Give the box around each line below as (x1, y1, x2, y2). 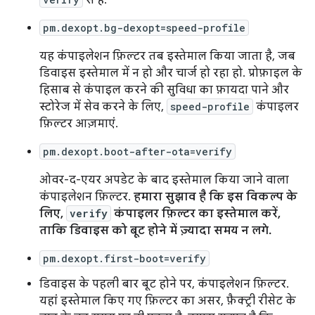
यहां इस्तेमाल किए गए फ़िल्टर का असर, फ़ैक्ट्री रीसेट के (39, 294, 296, 308)
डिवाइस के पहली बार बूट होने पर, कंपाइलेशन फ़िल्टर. (39, 277, 289, 291)
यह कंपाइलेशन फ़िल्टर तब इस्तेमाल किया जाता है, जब (39, 49, 295, 63)
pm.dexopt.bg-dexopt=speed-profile (43, 21, 245, 34)
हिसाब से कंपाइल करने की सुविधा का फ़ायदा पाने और (39, 83, 289, 97)
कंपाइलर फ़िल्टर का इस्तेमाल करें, (111, 207, 281, 221)
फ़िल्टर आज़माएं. (39, 117, 118, 131)
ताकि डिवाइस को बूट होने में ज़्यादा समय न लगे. (39, 224, 271, 238)
